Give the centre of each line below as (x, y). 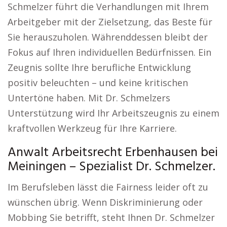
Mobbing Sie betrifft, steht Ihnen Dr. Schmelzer (111, 217)
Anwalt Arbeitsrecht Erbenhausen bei (113, 153)
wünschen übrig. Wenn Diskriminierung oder (105, 202)
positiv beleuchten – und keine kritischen (98, 83)
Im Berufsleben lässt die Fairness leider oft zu (108, 187)
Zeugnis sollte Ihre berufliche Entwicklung (99, 67)
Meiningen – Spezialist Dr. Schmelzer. (111, 167)
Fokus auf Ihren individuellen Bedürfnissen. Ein (109, 52)
